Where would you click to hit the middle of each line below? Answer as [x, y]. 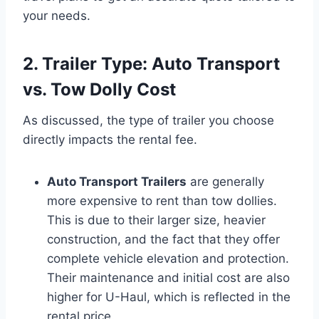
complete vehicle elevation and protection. [168, 258]
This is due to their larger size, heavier [156, 220]
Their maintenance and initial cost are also [168, 277]
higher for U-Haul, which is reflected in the [169, 297]
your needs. [57, 15]
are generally [225, 181]
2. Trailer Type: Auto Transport [151, 63]
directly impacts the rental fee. [110, 139]
